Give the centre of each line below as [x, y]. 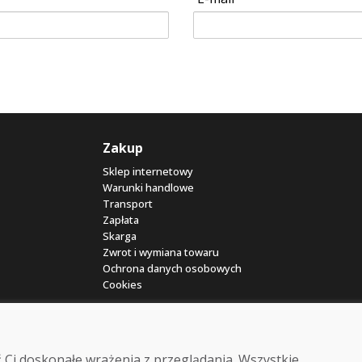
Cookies [122, 284]
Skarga [120, 236]
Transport [128, 203]
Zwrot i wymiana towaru [161, 252]
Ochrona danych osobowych [172, 268]
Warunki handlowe [148, 187]
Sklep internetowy [148, 171]
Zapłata [121, 219]
